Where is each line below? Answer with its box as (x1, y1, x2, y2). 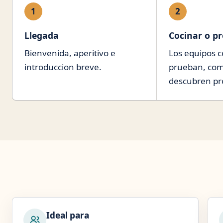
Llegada (24, 29, 59, 41)
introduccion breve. (24, 61, 102, 73)
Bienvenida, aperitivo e (24, 47, 115, 59)
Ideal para (46, 210, 89, 221)
